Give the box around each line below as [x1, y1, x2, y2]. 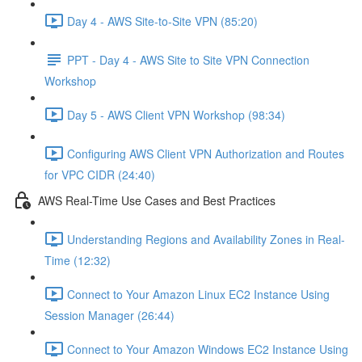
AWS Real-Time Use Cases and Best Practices [38, 192, 276, 208]
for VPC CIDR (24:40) [44, 166, 155, 183]
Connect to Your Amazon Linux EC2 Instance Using [67, 285, 330, 302]
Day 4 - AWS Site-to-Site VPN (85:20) [67, 12, 258, 29]
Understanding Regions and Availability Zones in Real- [67, 230, 345, 247]
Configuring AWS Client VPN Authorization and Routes [67, 145, 344, 162]
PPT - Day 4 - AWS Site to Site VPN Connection [67, 51, 309, 68]
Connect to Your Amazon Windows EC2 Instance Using [67, 340, 348, 357]
